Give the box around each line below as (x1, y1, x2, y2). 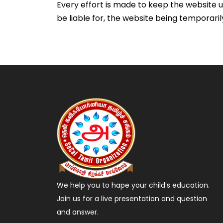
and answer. (57, 207, 99, 218)
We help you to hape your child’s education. (57, 180, 210, 191)
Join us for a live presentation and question (57, 194, 208, 204)
